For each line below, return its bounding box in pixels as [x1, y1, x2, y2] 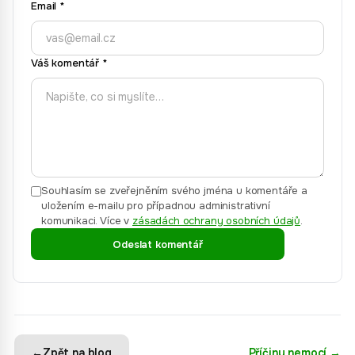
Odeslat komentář [113, 237, 203, 251]
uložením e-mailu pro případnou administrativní [41, 199, 270, 212]
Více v [100, 214, 130, 227]
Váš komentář [31, 56, 100, 70]
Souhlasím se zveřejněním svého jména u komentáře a [41, 184, 307, 197]
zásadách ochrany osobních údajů [132, 214, 301, 227]
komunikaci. [41, 214, 98, 227]
